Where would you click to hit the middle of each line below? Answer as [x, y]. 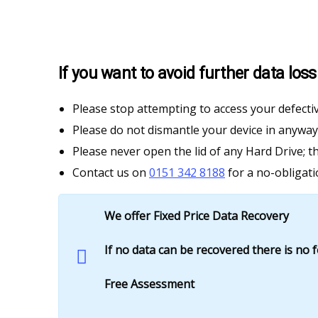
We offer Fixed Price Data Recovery [197, 216]
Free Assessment [149, 284]
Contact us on [111, 173]
